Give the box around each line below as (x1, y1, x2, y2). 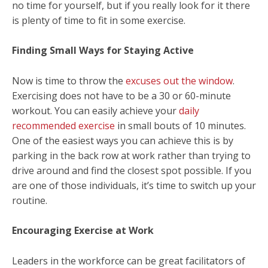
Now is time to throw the (12, 74, 126, 87)
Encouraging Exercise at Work (12, 224, 154, 237)
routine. (12, 193, 47, 207)
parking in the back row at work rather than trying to (12, 148, 251, 162)
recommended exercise (12, 118, 115, 132)
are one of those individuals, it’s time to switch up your (12, 178, 256, 192)
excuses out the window (126, 74, 233, 87)
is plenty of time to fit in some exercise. (12, 13, 185, 27)
